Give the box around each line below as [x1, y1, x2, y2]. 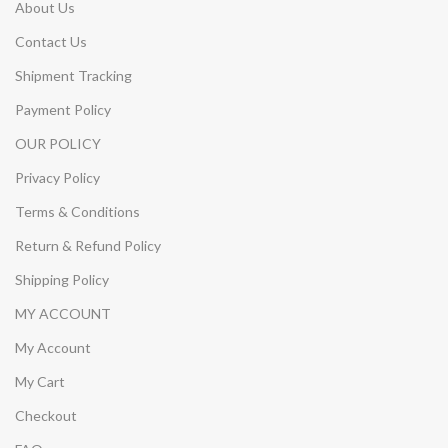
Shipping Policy [15, 270, 109, 288]
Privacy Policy [15, 168, 100, 186]
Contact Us [15, 32, 87, 50]
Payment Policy [15, 100, 111, 118]
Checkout [15, 406, 77, 424]
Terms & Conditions [15, 202, 140, 220]
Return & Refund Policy [15, 236, 161, 254]
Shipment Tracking [15, 66, 132, 84]
